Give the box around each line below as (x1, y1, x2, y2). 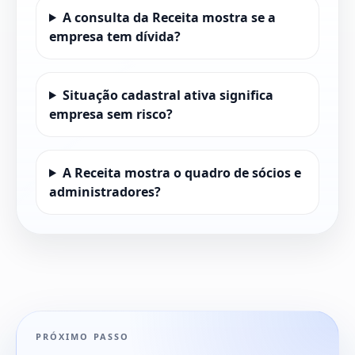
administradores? (49, 182, 161, 200)
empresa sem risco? (49, 105, 173, 123)
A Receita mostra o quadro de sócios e (62, 163, 301, 181)
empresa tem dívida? (49, 27, 181, 45)
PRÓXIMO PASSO (36, 330, 129, 342)
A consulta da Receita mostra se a (62, 8, 276, 26)
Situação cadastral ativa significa (62, 86, 273, 104)
